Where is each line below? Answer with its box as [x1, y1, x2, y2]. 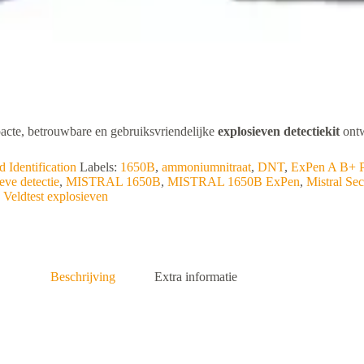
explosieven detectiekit [218, 123, 340, 138]
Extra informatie [154, 269, 237, 284]
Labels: [80, 159, 120, 174]
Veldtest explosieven [3, 188, 108, 203]
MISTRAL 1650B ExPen [167, 174, 300, 188]
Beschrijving [50, 269, 115, 284]
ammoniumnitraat [162, 159, 251, 174]
